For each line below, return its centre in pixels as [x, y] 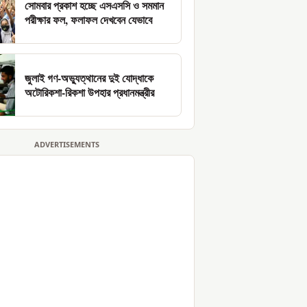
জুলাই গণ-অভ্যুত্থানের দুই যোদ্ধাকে [89, 78]
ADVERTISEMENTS [66, 146]
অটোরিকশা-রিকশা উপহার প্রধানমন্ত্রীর [89, 93]
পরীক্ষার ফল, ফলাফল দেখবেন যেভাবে [88, 20]
